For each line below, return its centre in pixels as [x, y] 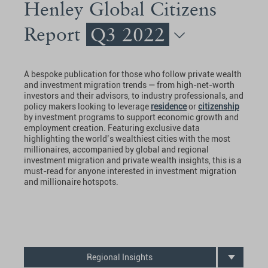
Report [55, 34]
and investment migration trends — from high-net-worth [129, 85]
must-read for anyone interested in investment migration [130, 171]
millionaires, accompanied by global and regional [116, 149]
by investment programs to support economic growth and [131, 117]
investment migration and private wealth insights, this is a [133, 160]
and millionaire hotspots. [71, 182]
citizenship [219, 106]
